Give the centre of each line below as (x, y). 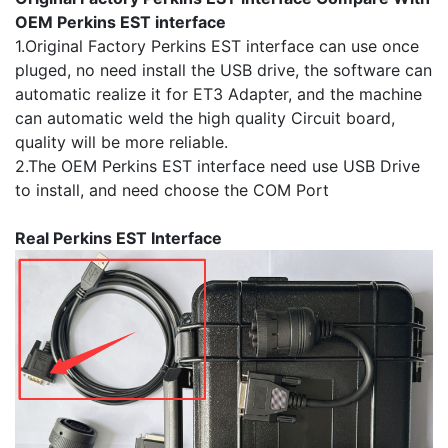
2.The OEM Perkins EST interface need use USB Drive (217, 166)
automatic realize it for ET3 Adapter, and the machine (218, 94)
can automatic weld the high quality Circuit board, (205, 118)
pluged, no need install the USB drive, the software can (223, 70)
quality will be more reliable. (121, 142)
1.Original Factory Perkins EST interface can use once (217, 46)
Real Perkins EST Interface (118, 238)
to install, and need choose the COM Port (172, 190)
